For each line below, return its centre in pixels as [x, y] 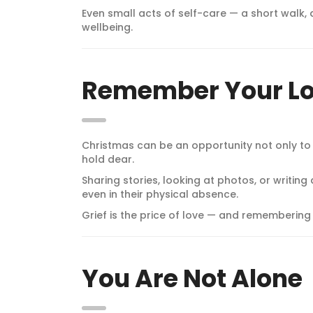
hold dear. [108, 159]
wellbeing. [107, 27]
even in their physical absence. [160, 194]
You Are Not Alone [192, 278]
